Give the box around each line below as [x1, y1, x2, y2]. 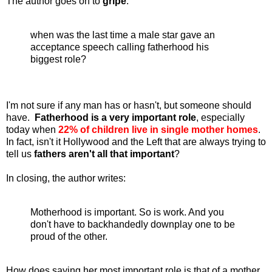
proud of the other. [30, 231, 107, 242]
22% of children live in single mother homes [58, 124, 258, 135]
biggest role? [30, 54, 86, 65]
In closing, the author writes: [6, 172, 126, 183]
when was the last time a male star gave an [30, 30, 215, 41]
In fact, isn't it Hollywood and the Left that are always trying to [6, 136, 266, 147]
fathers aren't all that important [34, 148, 174, 159]
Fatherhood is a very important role [35, 112, 196, 123]
